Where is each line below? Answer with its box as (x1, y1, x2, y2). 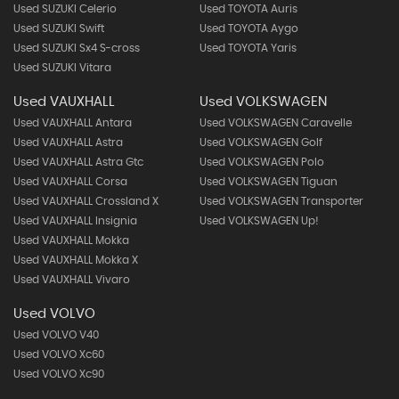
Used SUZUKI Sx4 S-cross (13, 43, 140, 54)
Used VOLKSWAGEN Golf (199, 137, 322, 149)
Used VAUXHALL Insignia (13, 216, 137, 227)
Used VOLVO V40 (13, 330, 99, 341)
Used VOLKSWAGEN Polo (199, 157, 324, 168)
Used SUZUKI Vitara (13, 62, 111, 74)
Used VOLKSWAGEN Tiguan (199, 176, 338, 188)
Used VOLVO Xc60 (13, 349, 104, 361)
